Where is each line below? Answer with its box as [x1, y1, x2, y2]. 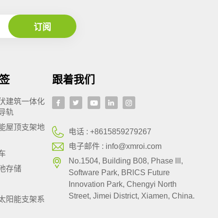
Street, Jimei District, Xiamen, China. [69, 192, 195, 200]
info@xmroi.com [106, 142, 162, 150]
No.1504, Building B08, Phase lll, [69, 157, 183, 165]
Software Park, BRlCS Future [69, 168, 170, 177]
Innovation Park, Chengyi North [69, 180, 177, 189]
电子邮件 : [69, 142, 106, 150]
